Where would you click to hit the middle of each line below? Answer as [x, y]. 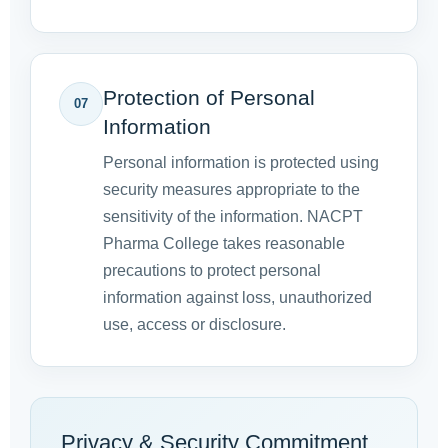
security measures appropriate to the [231, 190]
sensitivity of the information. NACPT [233, 217]
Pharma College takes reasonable [224, 244]
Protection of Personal [209, 98]
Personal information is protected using [241, 163]
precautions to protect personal [212, 271]
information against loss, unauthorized [237, 298]
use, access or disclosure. [194, 325]
